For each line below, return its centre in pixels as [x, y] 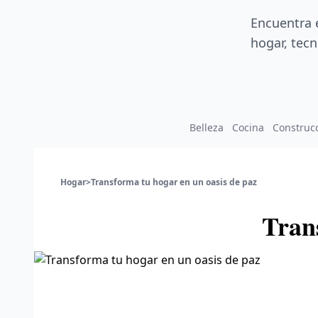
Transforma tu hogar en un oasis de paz [174, 182]
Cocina [248, 128]
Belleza [207, 128]
